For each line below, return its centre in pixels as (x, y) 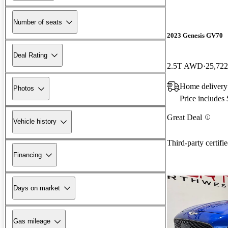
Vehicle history (35, 122)
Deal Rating (30, 55)
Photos (24, 89)
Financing (27, 155)
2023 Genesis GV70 (195, 36)
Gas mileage (32, 221)
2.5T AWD (185, 66)
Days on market (37, 188)
